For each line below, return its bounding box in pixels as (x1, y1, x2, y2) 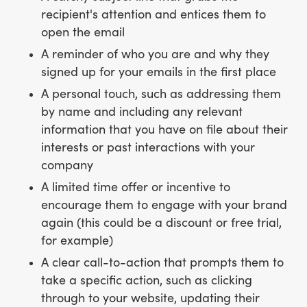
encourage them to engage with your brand (41, 197, 287, 212)
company (41, 158, 93, 173)
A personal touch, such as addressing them (41, 86, 281, 101)
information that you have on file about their (41, 122, 288, 137)
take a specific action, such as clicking (41, 273, 252, 288)
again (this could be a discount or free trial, (41, 215, 282, 230)
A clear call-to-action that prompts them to (41, 255, 284, 270)
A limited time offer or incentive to (41, 180, 230, 195)
